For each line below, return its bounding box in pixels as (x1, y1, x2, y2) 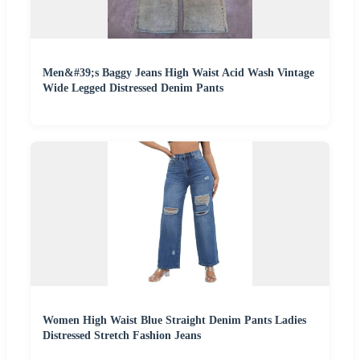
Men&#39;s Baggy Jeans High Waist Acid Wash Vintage (43, 67, 314, 80)
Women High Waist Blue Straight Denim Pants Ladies (43, 314, 306, 327)
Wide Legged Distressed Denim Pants (43, 82, 223, 95)
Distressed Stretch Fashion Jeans (43, 329, 201, 342)
